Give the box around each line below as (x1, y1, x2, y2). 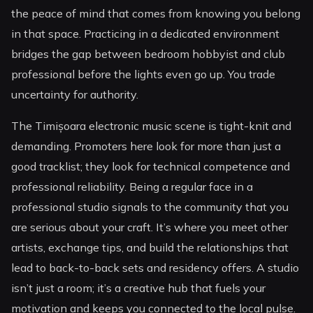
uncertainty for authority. (11, 87, 139, 101)
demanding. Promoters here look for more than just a (11, 139, 282, 154)
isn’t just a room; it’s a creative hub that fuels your (11, 281, 266, 296)
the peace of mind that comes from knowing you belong (11, 6, 301, 20)
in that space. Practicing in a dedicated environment (11, 26, 280, 41)
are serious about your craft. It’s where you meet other (11, 220, 289, 235)
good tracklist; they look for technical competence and (11, 159, 291, 174)
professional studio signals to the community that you (11, 200, 289, 214)
